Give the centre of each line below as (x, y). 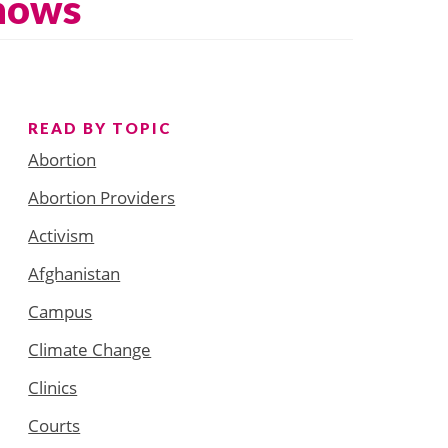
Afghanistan (74, 273)
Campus (60, 311)
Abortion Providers (102, 197)
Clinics (53, 387)
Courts (54, 425)
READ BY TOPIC (100, 127)
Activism (61, 235)
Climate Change (90, 349)
